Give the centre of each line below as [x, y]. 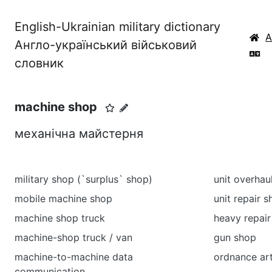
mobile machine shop [63, 199]
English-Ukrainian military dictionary [117, 27]
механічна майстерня [79, 134]
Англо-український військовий [106, 45]
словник [39, 63]
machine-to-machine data [74, 257]
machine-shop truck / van [73, 237]
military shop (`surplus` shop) [83, 179]
